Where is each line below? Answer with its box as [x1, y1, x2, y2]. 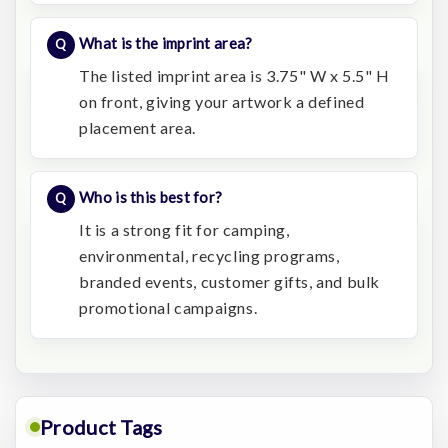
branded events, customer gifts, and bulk [79, 271, 381, 291]
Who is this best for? [79, 187, 223, 206]
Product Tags [40, 414, 163, 439]
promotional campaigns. [79, 297, 258, 317]
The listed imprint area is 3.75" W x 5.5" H [79, 65, 390, 85]
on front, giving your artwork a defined [79, 91, 365, 111]
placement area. [79, 117, 196, 137]
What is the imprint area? [79, 33, 253, 52]
